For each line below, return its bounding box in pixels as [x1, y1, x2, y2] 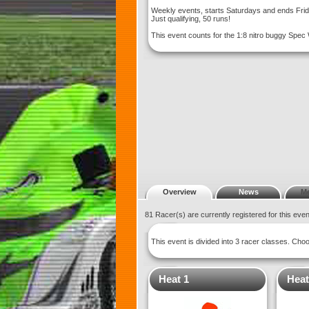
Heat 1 [159, 273, 189, 285]
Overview [162, 188, 197, 196]
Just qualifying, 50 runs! [151, 14, 230, 23]
